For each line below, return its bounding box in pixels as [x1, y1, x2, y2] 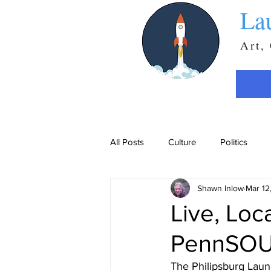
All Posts [110, 136, 144, 147]
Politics [220, 136, 247, 147]
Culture [168, 136, 196, 147]
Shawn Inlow [197, 183, 244, 193]
